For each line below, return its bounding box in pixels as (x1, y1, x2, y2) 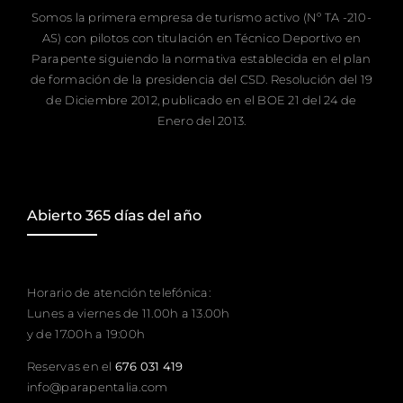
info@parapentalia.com (26, 379, 168, 394)
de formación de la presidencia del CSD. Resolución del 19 (30, 71, 373, 86)
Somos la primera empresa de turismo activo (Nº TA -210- (31, 9, 372, 24)
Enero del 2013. (157, 112, 246, 128)
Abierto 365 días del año (26, 205, 201, 224)
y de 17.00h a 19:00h (26, 326, 146, 341)
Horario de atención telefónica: (26, 284, 210, 300)
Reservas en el (26, 358, 115, 373)
